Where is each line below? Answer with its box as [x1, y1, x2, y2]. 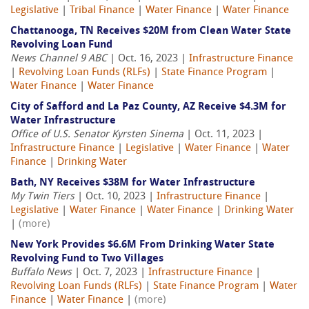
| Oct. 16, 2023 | [107, 54, 189, 65]
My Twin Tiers [10, 192, 74, 203]
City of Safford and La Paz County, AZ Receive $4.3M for [10, 102, 286, 113]
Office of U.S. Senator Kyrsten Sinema [10, 130, 183, 141]
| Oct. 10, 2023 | [74, 192, 157, 203]
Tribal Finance [70, 6, 134, 17]
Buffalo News [10, 268, 72, 279]
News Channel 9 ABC [10, 54, 107, 65]
